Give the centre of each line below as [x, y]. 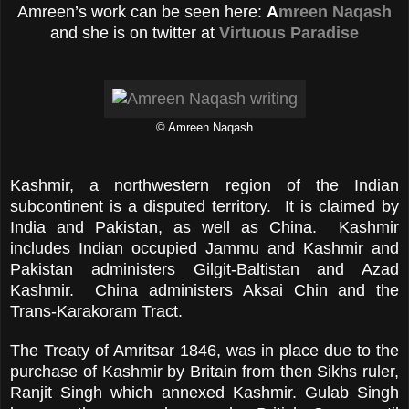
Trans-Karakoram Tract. [101, 312]
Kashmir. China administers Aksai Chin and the [204, 291]
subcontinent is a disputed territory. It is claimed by [204, 207]
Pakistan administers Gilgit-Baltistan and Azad [204, 270]
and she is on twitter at [135, 33]
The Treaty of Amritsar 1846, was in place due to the [204, 351]
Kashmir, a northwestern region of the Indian [204, 186]
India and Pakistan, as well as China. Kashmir [204, 228]
